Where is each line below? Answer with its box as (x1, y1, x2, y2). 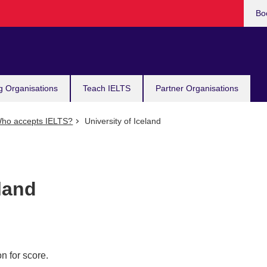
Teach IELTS (83, 83, 131, 93)
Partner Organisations (156, 83, 238, 93)
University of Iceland (82, 116, 161, 126)
